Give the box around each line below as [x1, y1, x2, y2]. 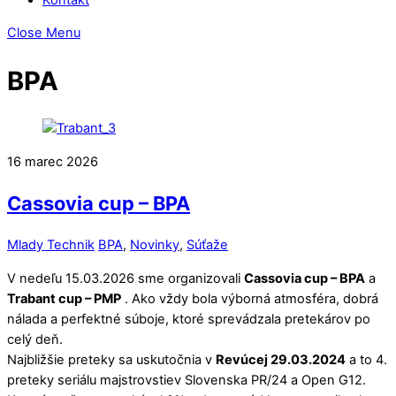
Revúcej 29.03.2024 [216, 351, 346, 368]
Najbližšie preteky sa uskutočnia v [7, 351, 216, 368]
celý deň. [7, 331, 63, 347]
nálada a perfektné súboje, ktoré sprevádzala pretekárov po [7, 310, 370, 327]
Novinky [130, 237, 179, 254]
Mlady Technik [7, 237, 95, 254]
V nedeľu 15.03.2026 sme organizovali [7, 270, 244, 286]
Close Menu [7, 25, 80, 42]
